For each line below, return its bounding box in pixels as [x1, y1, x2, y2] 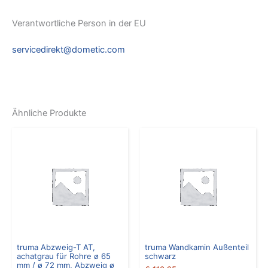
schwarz [145, 251, 176, 261]
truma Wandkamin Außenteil [145, 242, 249, 252]
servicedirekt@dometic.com [12, 44, 125, 55]
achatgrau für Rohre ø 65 [17, 251, 111, 261]
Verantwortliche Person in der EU [12, 17, 146, 29]
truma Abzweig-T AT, [17, 242, 95, 252]
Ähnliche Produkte [12, 108, 86, 119]
